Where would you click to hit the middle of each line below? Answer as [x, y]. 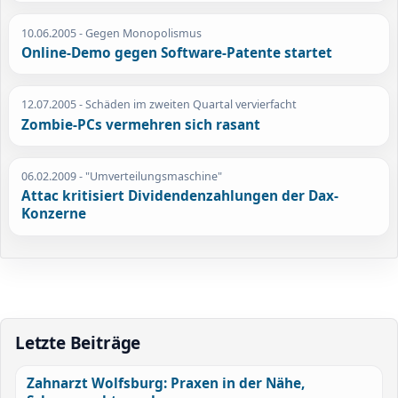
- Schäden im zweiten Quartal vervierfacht [187, 105]
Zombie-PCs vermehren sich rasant [141, 124]
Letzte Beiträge [78, 342]
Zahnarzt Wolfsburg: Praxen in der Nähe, [165, 384]
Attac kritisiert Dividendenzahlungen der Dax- [180, 196]
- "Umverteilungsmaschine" [150, 176]
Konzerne [54, 214]
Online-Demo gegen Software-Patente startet [177, 53]
